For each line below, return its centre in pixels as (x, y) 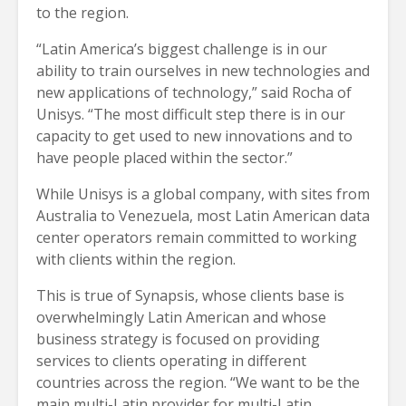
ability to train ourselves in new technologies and (203, 70)
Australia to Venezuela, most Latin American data (203, 215)
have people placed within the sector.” (164, 157)
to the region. (82, 12)
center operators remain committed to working (197, 237)
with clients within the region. (136, 259)
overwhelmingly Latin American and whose (181, 317)
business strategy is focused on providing (178, 338)
